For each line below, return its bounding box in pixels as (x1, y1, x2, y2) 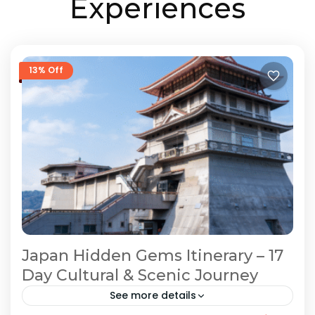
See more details (109, 288, 196, 303)
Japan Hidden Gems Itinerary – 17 (22, 246, 283, 266)
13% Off (29, 64, 63, 77)
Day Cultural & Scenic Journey (22, 266, 258, 285)
